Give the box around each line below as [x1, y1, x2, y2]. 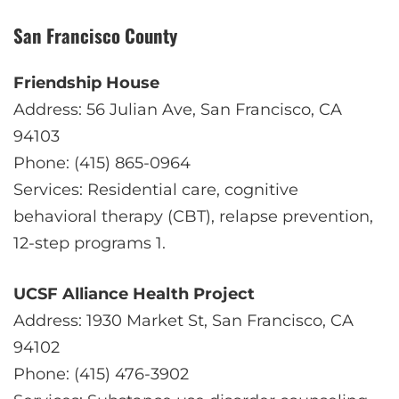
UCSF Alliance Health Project [13, 284, 255, 305]
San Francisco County [13, 21, 177, 50]
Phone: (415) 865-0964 [13, 153, 191, 174]
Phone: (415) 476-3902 [13, 364, 189, 385]
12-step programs [13, 233, 156, 254]
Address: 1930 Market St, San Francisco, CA [13, 311, 354, 331]
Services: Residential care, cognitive [13, 180, 298, 200]
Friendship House [13, 73, 159, 94]
